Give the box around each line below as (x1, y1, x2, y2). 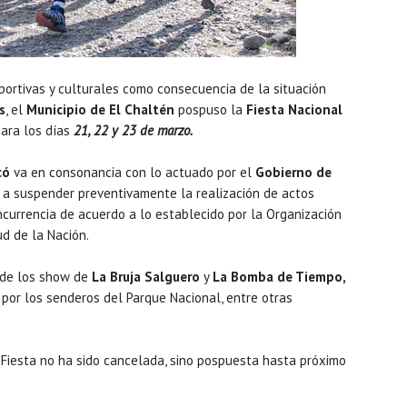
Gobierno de (255, 164, 332, 181)
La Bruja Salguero (88, 268, 200, 285)
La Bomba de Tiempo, (213, 268, 346, 285)
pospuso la (174, 101, 243, 118)
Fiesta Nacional (243, 101, 342, 118)
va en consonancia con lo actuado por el (10, 164, 255, 181)
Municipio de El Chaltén (26, 101, 174, 118)
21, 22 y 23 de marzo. (74, 122, 193, 139)
